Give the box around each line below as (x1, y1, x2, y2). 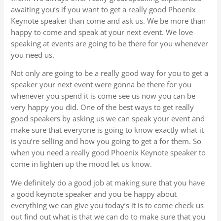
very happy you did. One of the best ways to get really (11, 102, 194, 112)
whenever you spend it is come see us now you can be (11, 91, 196, 101)
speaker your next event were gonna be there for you (11, 79, 192, 90)
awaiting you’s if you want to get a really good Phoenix (11, 4, 196, 14)
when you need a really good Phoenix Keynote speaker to (11, 147, 206, 158)
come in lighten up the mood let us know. (11, 159, 152, 169)
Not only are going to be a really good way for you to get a (11, 68, 209, 78)
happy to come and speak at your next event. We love (11, 27, 193, 37)
